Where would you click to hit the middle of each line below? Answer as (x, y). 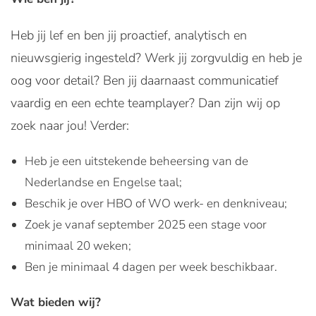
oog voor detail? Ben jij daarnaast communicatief (145, 80)
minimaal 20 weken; (78, 246)
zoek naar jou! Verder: (70, 126)
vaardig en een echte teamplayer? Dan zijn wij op (145, 103)
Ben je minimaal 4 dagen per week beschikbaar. (151, 267)
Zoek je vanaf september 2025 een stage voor (146, 225)
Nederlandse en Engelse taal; (103, 182)
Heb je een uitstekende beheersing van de (136, 161)
